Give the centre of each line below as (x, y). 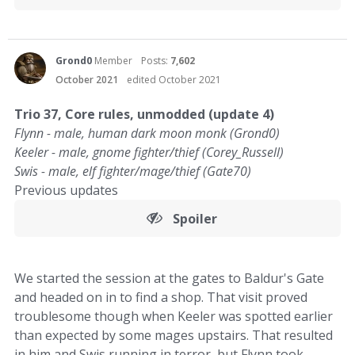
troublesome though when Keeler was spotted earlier (174, 316)
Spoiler (195, 219)
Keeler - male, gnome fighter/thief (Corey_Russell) (149, 152)
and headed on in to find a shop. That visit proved (161, 297)
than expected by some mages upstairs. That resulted (174, 335)
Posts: (156, 61)
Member (113, 61)
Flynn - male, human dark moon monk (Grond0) (147, 133)
